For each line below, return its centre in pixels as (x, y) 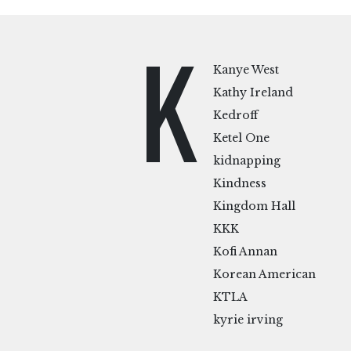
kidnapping (247, 161)
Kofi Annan (245, 252)
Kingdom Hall (254, 206)
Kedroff (235, 116)
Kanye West (246, 70)
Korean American (264, 275)
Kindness (240, 184)
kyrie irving (248, 320)
